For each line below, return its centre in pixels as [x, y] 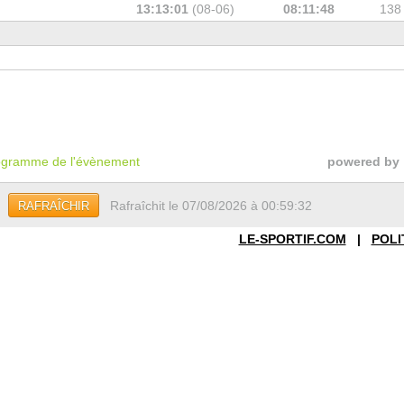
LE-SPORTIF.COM [292, 239]
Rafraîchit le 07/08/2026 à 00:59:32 [211, 206]
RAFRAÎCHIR [53, 206]
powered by [363, 161]
